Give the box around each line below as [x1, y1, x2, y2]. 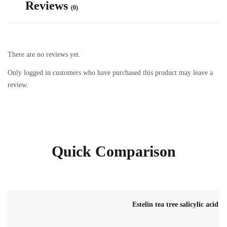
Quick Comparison [51, 142, 176, 160]
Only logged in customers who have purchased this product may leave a [8, 68, 213, 77]
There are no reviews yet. [8, 50, 81, 58]
